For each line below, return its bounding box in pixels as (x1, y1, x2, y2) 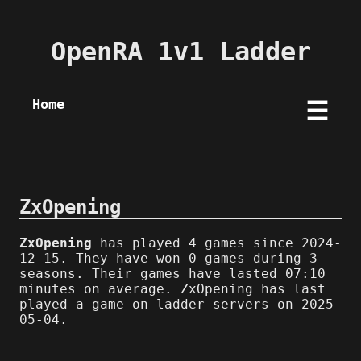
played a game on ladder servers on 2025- (19, 296, 342, 312)
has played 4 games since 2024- (92, 234, 342, 251)
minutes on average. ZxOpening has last (19, 280, 326, 297)
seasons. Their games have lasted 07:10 (19, 265, 326, 281)
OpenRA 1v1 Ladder (50, 36, 311, 68)
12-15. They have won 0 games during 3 (19, 250, 317, 266)
